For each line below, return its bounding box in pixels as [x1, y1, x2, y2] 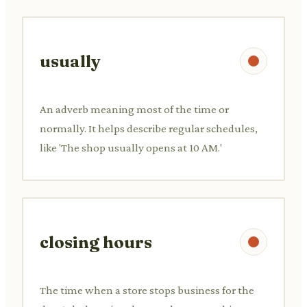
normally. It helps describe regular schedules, [40, 121, 258, 135]
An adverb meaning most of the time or [40, 102, 229, 116]
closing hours [40, 232, 152, 252]
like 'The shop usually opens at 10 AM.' [40, 140, 222, 154]
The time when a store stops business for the [40, 283, 254, 297]
